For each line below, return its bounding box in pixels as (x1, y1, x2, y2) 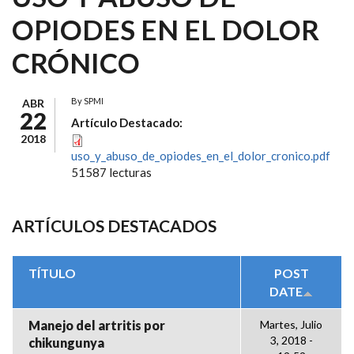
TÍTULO (28, 265, 76, 281)
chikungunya (28, 335, 104, 350)
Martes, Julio (260, 318, 322, 331)
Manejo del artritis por (28, 318, 165, 333)
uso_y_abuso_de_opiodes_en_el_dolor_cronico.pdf (71, 149, 330, 163)
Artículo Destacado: (71, 115, 185, 130)
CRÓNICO (12, 46, 140, 79)
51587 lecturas (71, 165, 152, 179)
